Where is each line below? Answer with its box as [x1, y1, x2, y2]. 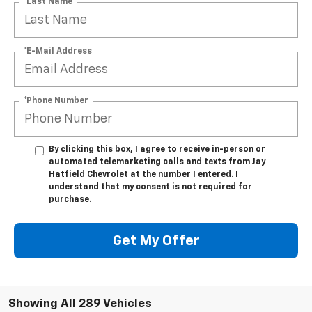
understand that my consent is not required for [49, 183, 252, 192]
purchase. [49, 196, 91, 205]
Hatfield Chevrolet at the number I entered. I [49, 171, 238, 180]
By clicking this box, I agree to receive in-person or [49, 146, 265, 155]
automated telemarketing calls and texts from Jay [49, 158, 265, 167]
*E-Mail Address [24, 47, 92, 56]
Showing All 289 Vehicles [8, 298, 152, 311]
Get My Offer [112, 233, 200, 248]
